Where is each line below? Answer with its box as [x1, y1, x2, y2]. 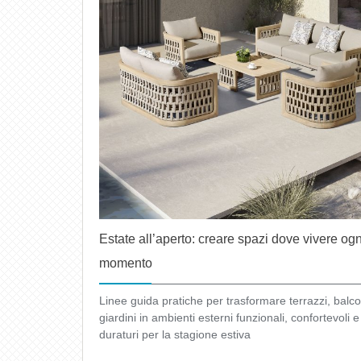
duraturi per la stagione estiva [99, 327, 251, 341]
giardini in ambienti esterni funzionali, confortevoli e [99, 310, 359, 324]
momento [99, 255, 152, 270]
